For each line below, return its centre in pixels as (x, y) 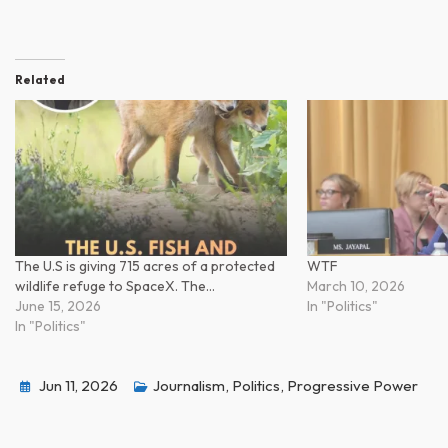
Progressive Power (352, 386)
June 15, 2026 (58, 306)
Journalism (189, 386)
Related (40, 80)
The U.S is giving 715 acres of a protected (145, 266)
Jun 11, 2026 (78, 386)
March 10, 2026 (356, 286)
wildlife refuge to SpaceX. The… (115, 286)
